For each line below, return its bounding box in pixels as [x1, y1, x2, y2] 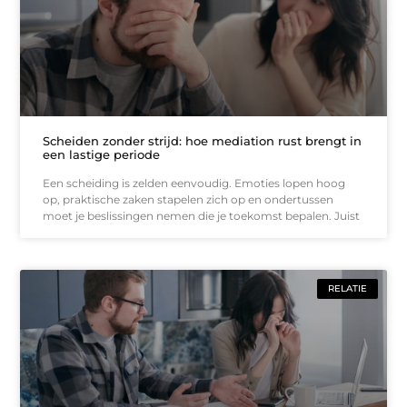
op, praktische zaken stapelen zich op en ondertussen [43, 192, 334, 206]
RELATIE [327, 282, 367, 294]
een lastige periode [43, 146, 161, 162]
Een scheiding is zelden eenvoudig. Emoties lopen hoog [43, 175, 346, 190]
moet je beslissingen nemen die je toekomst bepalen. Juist [43, 208, 361, 223]
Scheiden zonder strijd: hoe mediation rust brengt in [43, 133, 362, 148]
